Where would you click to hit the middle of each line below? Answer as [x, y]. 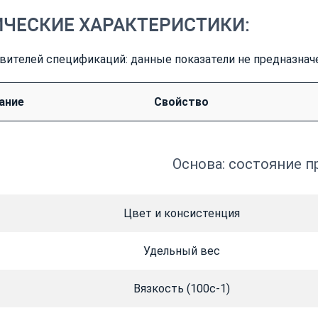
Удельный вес [181, 251]
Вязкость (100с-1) [181, 289]
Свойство [181, 102]
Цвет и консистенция [181, 214]
